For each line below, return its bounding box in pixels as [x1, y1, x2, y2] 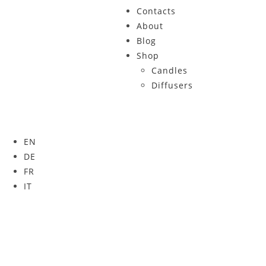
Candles [151, 65, 188, 76]
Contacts [136, 5, 176, 17]
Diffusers [151, 80, 193, 91]
